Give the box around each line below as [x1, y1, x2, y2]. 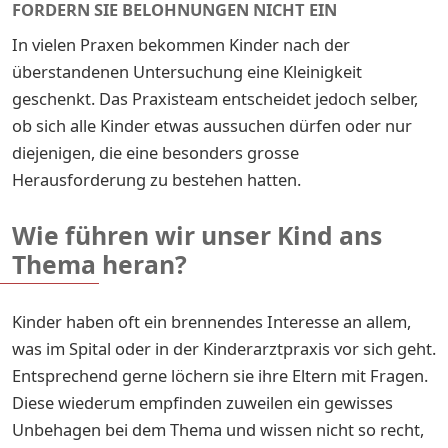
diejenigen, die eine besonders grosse [12, 140, 299, 164]
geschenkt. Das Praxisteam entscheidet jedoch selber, [12, 86, 418, 110]
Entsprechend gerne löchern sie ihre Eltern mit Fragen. [12, 363, 428, 387]
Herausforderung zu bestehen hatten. [12, 167, 305, 191]
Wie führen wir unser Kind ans [12, 218, 382, 252]
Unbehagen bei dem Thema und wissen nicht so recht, [12, 417, 424, 441]
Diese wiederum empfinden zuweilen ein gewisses [12, 390, 393, 414]
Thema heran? [12, 247, 187, 281]
